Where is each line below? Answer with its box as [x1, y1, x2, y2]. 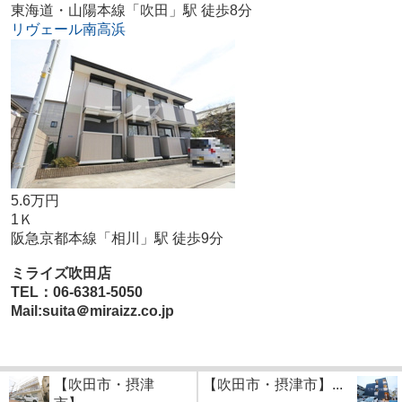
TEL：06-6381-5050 [10, 284, 143, 301]
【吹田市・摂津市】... [203, 377, 343, 393]
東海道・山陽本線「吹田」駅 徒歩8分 [10, 3, 252, 19]
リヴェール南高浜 [10, 22, 126, 38]
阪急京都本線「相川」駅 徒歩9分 [10, 231, 223, 247]
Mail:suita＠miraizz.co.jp [10, 303, 174, 319]
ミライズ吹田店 [10, 266, 111, 282]
